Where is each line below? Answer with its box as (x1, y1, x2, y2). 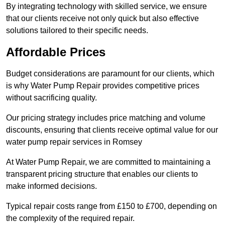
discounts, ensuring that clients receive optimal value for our (6, 126, 218, 135)
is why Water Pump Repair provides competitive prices (6, 81, 199, 90)
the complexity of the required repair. (6, 214, 137, 223)
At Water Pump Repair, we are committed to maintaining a (6, 158, 210, 167)
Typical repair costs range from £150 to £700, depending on (6, 202, 217, 211)
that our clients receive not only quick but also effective (6, 14, 199, 23)
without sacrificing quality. (6, 93, 99, 102)
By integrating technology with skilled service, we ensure (6, 2, 207, 11)
